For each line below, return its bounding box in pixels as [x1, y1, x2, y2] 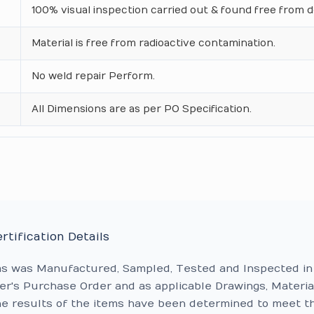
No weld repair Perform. [32, 70, 156, 82]
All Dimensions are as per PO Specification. [32, 103, 252, 115]
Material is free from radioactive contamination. [32, 37, 276, 49]
